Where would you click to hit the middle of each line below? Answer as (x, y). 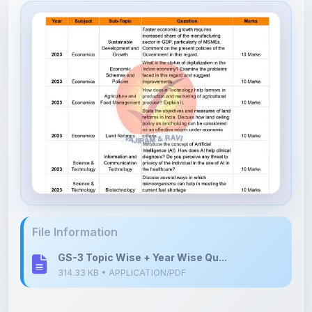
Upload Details (60, 297)
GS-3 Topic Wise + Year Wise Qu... (142, 226)
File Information (75, 201)
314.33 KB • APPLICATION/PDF (122, 241)
